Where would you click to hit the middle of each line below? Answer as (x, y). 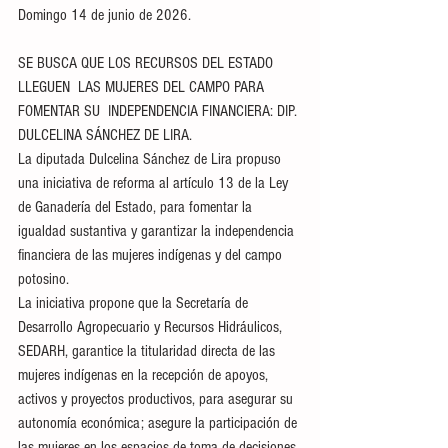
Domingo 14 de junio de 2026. (106, 14)
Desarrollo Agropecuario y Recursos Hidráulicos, (152, 326)
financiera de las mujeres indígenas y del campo (152, 254)
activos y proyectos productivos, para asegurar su (157, 398)
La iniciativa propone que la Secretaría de (135, 302)
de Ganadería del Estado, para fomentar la (137, 206)
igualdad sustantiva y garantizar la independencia (158, 230)
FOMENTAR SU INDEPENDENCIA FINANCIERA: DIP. (159, 110)
